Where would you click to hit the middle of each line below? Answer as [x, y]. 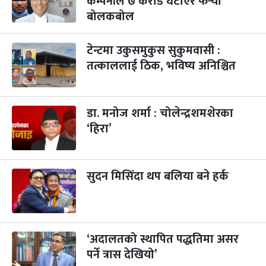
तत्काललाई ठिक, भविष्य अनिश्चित [161, 66]
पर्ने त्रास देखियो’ [122, 254]
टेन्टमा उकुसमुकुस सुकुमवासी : [153, 50]
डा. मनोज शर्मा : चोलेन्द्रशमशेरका [160, 113]
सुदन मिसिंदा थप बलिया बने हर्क [158, 176]
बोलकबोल [110, 16]
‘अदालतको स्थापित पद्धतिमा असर [163, 239]
